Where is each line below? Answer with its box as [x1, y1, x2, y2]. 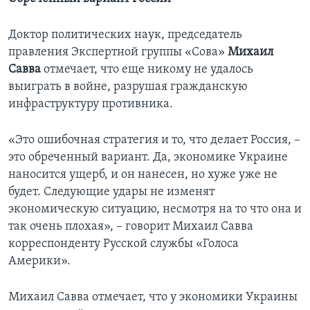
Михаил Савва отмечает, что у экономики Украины [8, 291, 298, 304]
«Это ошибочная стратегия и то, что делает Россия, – [8, 134, 300, 147]
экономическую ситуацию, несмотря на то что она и [8, 203, 302, 217]
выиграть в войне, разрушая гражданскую [8, 80, 248, 94]
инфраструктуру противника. [8, 98, 173, 111]
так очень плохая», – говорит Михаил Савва [8, 220, 253, 234]
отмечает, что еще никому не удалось [41, 63, 253, 77]
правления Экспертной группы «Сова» [8, 46, 228, 60]
